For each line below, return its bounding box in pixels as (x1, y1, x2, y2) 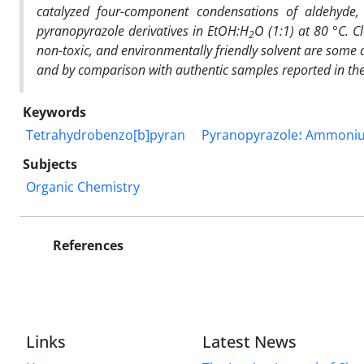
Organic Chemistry (26, 177, 140, 196)
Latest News (202, 330, 297, 353)
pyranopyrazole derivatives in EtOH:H (37, 21, 249, 40)
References (50, 236, 123, 254)
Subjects (23, 154, 77, 173)
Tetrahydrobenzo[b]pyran (26, 125, 185, 144)
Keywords (23, 102, 86, 121)
